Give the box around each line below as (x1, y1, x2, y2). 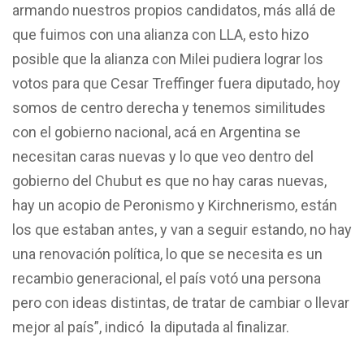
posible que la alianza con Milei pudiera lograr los (12, 50, 323, 67)
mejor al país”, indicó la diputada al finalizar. (12, 318, 289, 336)
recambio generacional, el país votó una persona (12, 269, 321, 287)
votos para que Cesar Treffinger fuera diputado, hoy (12, 74, 340, 92)
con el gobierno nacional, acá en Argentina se (12, 123, 301, 141)
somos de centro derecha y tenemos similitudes (12, 98, 326, 116)
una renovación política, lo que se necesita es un (12, 245, 323, 262)
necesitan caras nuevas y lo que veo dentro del (12, 147, 314, 165)
